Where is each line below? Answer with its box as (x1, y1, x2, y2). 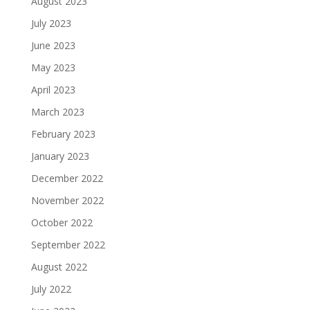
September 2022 (30, 238, 105, 252)
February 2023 (30, 127, 95, 141)
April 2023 (30, 83, 75, 97)
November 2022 (30, 194, 104, 208)
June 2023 (30, 39, 75, 53)
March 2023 (30, 105, 84, 119)
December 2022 (30, 172, 103, 185)
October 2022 (30, 216, 93, 230)
